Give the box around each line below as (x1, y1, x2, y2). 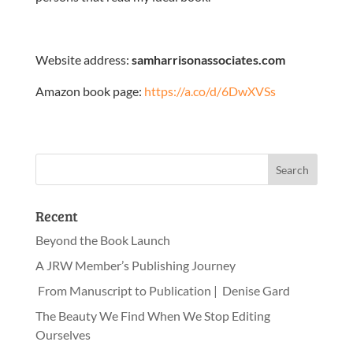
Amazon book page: (35, 84, 144, 98)
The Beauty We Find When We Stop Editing (35, 308, 270, 323)
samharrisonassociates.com (131, 52, 285, 67)
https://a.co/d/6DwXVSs (143, 84, 276, 98)
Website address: (35, 52, 132, 67)
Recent (35, 206, 78, 225)
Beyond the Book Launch (35, 232, 170, 247)
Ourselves (35, 327, 91, 342)
